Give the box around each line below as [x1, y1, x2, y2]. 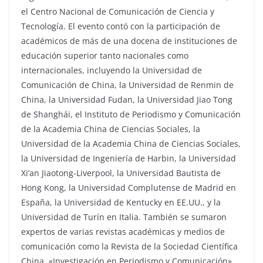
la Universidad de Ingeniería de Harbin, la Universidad [21, 153, 236, 164]
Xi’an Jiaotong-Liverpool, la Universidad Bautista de [21, 167, 221, 178]
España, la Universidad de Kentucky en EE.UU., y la [21, 197, 221, 208]
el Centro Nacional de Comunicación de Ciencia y [21, 6, 214, 17]
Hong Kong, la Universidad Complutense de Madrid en [21, 182, 236, 193]
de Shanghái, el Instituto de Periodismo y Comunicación [21, 109, 241, 120]
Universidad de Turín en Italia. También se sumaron [21, 211, 227, 222]
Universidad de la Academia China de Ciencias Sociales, [21, 138, 241, 149]
